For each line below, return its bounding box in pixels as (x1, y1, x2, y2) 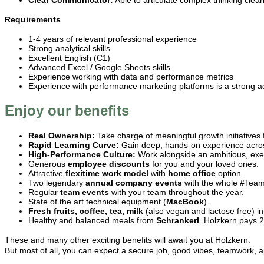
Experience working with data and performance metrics (28, 72, 233, 82)
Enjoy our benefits (5, 103, 129, 119)
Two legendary (28, 178, 85, 188)
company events (115, 178, 184, 188)
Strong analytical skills (28, 44, 110, 54)
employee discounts (68, 159, 152, 169)
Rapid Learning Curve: (28, 140, 119, 150)
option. (216, 169, 243, 179)
